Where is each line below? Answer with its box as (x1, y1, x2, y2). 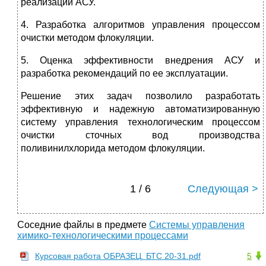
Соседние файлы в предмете (17, 219, 149, 230)
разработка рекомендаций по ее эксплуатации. (21, 68, 228, 78)
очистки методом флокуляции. (21, 32, 154, 43)
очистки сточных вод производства (21, 129, 260, 140)
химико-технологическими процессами (17, 230, 188, 240)
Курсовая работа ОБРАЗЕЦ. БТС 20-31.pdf (35, 251, 201, 261)
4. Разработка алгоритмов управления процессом (21, 19, 260, 30)
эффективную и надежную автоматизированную (21, 103, 260, 114)
